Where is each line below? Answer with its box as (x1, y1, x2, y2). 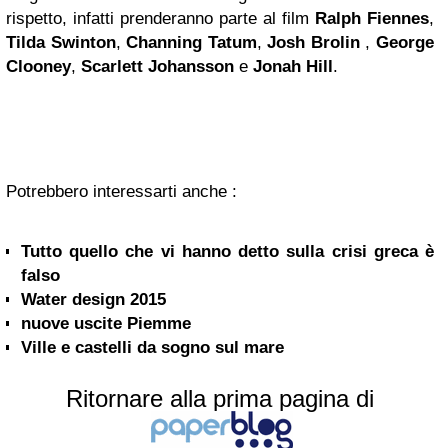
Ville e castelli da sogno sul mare (21, 338, 284, 358)
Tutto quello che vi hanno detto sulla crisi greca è (21, 242, 434, 262)
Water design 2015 (21, 290, 166, 310)
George (376, 33, 435, 53)
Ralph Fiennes (315, 9, 429, 29)
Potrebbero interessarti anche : (6, 182, 237, 202)
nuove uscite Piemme (21, 314, 191, 334)
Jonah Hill (253, 57, 333, 77)
